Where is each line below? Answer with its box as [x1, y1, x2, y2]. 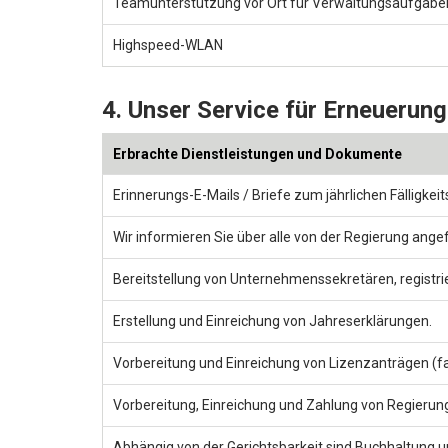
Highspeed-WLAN [113, 36, 223, 53]
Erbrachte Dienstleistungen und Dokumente [113, 145, 402, 162]
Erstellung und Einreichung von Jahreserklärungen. [113, 312, 432, 329]
